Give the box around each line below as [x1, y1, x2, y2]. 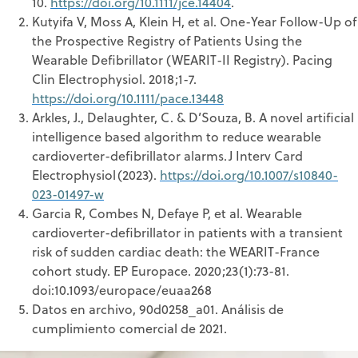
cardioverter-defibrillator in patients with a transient [32, 223, 343, 241]
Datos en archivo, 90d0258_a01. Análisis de [32, 300, 284, 318]
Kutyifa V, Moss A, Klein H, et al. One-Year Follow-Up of [32, 12, 356, 30]
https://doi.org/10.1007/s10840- [160, 165, 338, 184]
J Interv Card [229, 146, 303, 165]
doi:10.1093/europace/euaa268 [32, 280, 212, 299]
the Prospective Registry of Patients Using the [32, 31, 302, 50]
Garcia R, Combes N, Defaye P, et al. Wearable [32, 204, 302, 222]
